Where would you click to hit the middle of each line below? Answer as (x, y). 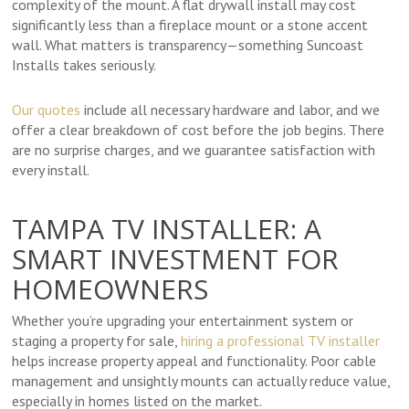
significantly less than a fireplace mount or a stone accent (190, 25)
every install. (51, 170)
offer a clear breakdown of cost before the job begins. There (199, 130)
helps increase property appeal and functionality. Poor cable (194, 361)
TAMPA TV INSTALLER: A (167, 229)
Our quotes (47, 110)
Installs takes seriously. (84, 65)
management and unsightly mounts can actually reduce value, (201, 381)
